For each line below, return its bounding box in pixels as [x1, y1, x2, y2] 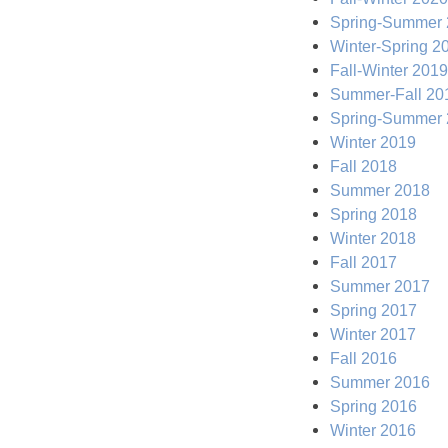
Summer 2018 [330, 181, 430, 199]
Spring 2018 [330, 205, 417, 223]
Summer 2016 [330, 373, 430, 391]
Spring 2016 [330, 397, 417, 415]
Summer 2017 [330, 277, 430, 295]
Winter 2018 [330, 229, 416, 247]
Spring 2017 [330, 301, 417, 319]
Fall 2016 [330, 349, 397, 367]
